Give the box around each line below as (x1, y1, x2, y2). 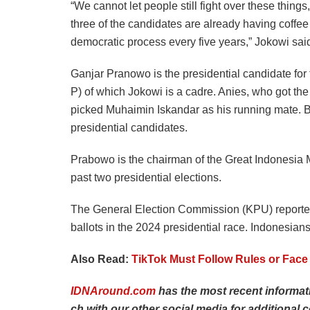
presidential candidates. (71, 121, 188, 134)
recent (229, 284, 265, 297)
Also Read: (71, 253, 131, 265)
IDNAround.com (71, 284, 156, 297)
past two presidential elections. (71, 171, 221, 183)
